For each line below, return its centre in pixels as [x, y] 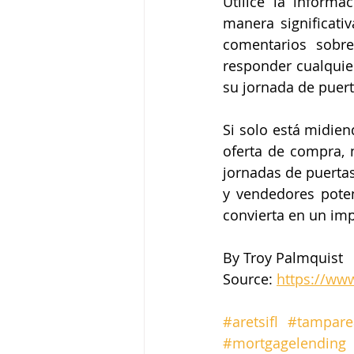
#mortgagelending [284, 343]
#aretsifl [250, 321]
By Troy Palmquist [283, 257]
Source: [250, 279]
